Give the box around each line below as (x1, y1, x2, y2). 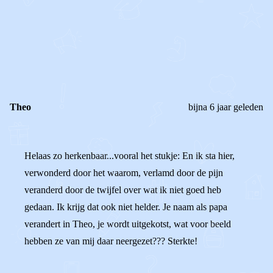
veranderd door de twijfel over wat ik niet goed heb (24, 185, 221, 195)
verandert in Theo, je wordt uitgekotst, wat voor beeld (24, 219, 231, 229)
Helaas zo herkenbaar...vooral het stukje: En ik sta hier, (24, 151, 235, 161)
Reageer (54, 46, 85, 57)
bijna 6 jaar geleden (188, 102, 263, 112)
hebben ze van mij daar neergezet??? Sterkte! (24, 236, 197, 246)
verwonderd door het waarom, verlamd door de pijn (24, 168, 223, 178)
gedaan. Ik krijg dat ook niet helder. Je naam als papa (24, 202, 227, 212)
